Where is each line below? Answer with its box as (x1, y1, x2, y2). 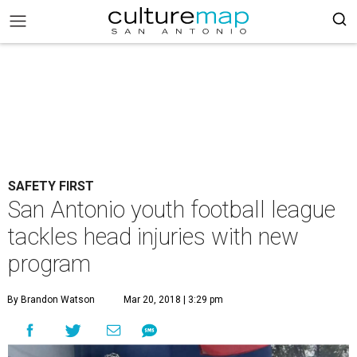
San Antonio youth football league (8, 196, 335, 223)
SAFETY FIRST (8, 178, 94, 194)
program (8, 250, 91, 277)
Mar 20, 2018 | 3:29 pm (124, 294, 223, 305)
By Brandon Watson (7, 294, 95, 305)
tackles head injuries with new (8, 223, 299, 250)
